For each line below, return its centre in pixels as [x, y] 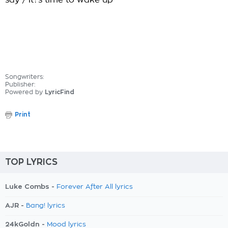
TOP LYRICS [31, 162]
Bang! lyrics [46, 206]
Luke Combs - [31, 187]
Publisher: [20, 84]
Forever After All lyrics [95, 187]
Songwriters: [25, 77]
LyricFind [60, 92]
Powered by [25, 92]
